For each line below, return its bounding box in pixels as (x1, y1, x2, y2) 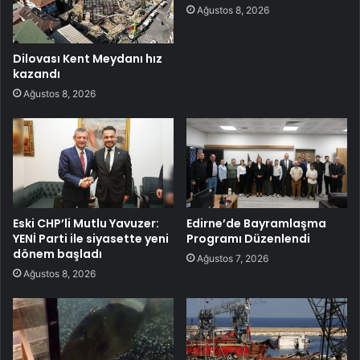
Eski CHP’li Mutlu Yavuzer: (13, 215, 159, 232)
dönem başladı (13, 246, 102, 263)
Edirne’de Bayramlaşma (186, 215, 326, 232)
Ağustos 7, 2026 (197, 252, 268, 265)
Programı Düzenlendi (186, 231, 310, 247)
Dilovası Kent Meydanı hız (13, 50, 162, 67)
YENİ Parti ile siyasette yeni (13, 231, 169, 247)
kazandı (13, 65, 60, 82)
